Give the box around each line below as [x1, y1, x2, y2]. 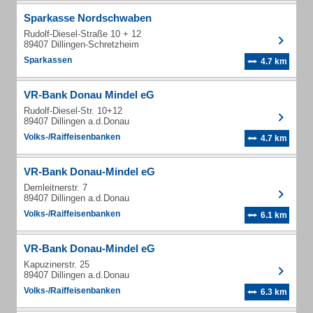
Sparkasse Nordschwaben [24, 12, 152, 24]
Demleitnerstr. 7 [24, 182, 87, 193]
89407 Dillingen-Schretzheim [24, 39, 139, 50]
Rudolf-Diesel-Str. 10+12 [24, 105, 122, 116]
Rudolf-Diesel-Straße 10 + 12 [24, 29, 141, 39]
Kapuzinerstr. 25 [24, 259, 89, 270]
